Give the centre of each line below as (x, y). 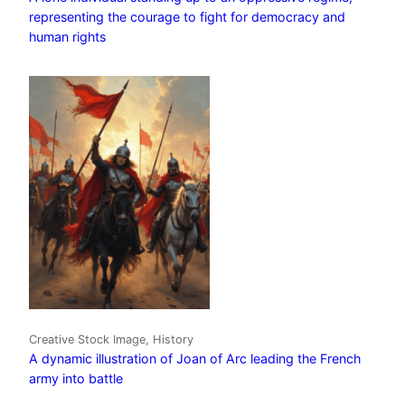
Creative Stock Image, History (111, 339)
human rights (67, 37)
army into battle (76, 378)
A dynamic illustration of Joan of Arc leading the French (195, 358)
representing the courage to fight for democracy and (187, 17)
